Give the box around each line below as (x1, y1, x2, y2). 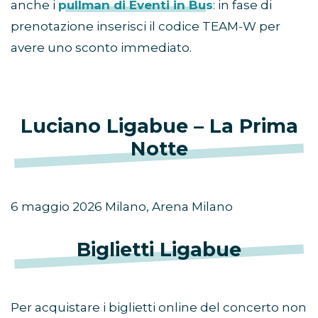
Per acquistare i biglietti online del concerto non (11, 300, 307, 315)
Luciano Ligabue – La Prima (20, 114, 298, 138)
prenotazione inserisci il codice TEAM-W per (11, 19, 280, 34)
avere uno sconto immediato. (11, 40, 192, 55)
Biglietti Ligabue (77, 238, 241, 262)
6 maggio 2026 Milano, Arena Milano (11, 199, 233, 214)
